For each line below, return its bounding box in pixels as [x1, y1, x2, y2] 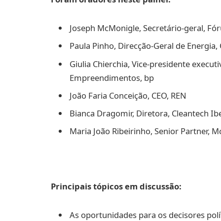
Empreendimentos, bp [70, 72, 154, 83]
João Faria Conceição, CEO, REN [70, 89, 186, 101]
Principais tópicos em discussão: [51, 180, 182, 192]
